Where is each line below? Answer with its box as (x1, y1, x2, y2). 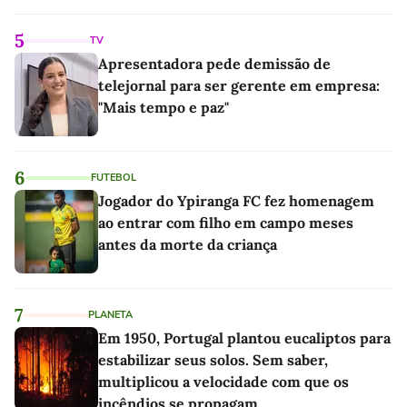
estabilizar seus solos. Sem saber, (98, 350, 328, 369)
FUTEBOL (91, 170, 136, 184)
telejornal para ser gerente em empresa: (98, 75, 380, 94)
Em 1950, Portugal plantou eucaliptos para (98, 328, 391, 347)
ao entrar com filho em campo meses (98, 213, 353, 232)
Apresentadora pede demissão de (98, 54, 331, 73)
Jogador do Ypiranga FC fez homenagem (98, 191, 374, 210)
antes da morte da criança (98, 234, 277, 253)
